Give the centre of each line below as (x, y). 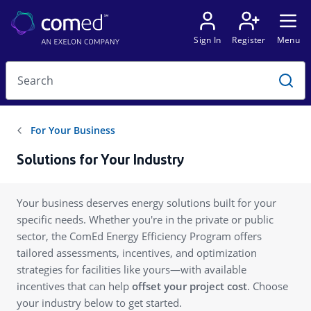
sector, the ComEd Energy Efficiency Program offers (139, 236)
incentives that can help (74, 286)
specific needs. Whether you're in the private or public (145, 219)
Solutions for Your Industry (100, 161)
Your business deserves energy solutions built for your (146, 203)
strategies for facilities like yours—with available (132, 269)
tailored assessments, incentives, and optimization (137, 253)
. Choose (268, 286)
